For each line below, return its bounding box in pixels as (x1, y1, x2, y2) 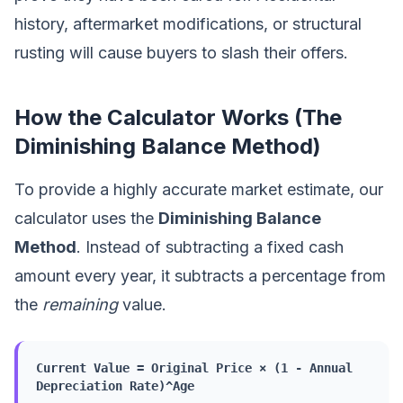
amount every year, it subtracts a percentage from (14, 266, 386, 285)
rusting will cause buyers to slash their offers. (14, 43, 348, 62)
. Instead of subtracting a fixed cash (76, 237, 344, 256)
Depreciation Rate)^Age (36, 379, 194, 393)
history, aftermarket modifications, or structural (14, 14, 362, 33)
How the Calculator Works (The (14, 104, 342, 130)
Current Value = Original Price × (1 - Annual (36, 361, 353, 375)
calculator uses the (14, 209, 158, 228)
